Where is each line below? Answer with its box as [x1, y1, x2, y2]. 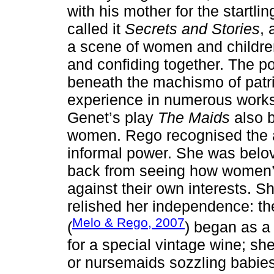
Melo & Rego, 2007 [72, 215, 185, 229]
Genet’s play [67, 108, 158, 126]
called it [67, 20, 125, 37]
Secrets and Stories [125, 20, 260, 37]
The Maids [158, 108, 230, 126]
